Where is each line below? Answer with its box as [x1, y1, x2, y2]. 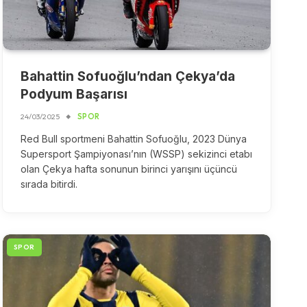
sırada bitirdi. [20, 177, 77, 190]
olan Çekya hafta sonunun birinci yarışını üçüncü [20, 162, 237, 175]
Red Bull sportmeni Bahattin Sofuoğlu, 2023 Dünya [20, 132, 247, 145]
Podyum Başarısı [20, 86, 127, 102]
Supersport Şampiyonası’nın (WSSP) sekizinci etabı [20, 147, 252, 160]
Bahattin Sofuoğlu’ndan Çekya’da [20, 68, 235, 84]
